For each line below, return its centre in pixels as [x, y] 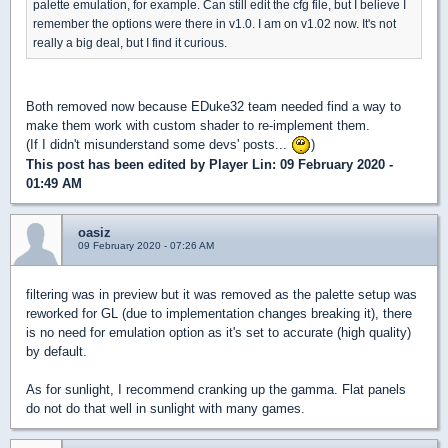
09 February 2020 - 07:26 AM [146, 246]
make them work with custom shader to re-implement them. [198, 125]
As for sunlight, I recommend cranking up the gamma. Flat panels [216, 390]
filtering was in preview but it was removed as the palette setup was [221, 295]
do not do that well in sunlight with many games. [165, 409]
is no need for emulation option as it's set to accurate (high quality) [218, 333]
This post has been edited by [117, 165]
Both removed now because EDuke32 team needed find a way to [213, 106]
